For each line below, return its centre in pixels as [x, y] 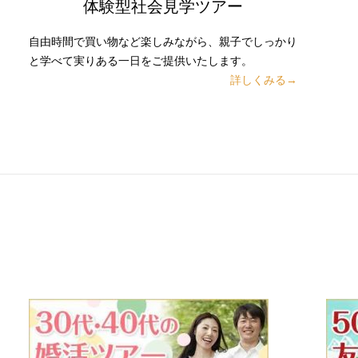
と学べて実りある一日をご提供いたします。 [140, 60]
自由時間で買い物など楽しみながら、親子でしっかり [163, 41]
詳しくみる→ [263, 80]
